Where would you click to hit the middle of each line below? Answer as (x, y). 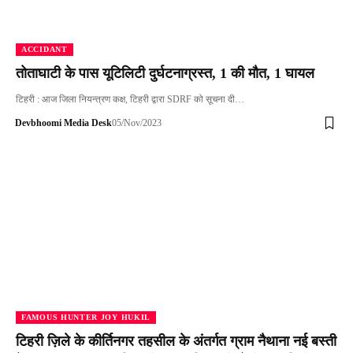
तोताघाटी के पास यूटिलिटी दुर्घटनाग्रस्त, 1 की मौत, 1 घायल (165, 73)
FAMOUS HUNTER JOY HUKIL (86, 317)
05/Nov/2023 (136, 123)
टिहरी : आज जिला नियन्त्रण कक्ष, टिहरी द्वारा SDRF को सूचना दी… (130, 99)
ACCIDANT (45, 49)
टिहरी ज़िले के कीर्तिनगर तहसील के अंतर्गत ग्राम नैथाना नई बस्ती (176, 341)
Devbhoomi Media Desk (63, 123)
